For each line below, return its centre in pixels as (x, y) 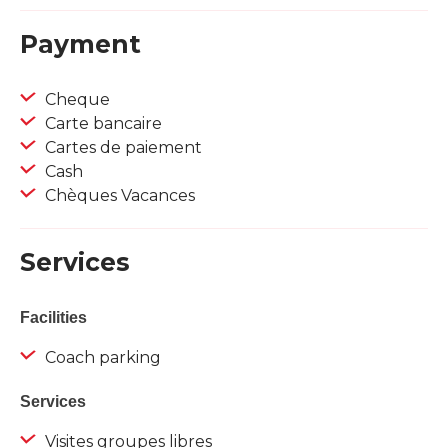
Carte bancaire (101, 124)
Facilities (53, 318)
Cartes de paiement (121, 148)
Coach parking (101, 358)
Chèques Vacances (118, 196)
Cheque (75, 100)
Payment (80, 44)
